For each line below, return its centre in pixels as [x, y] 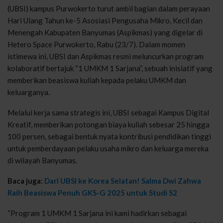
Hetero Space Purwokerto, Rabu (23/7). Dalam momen [96, 44]
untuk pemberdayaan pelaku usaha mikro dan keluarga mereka [108, 148]
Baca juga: [26, 180]
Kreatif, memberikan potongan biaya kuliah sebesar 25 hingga [109, 124]
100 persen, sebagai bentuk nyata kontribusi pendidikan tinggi [109, 136]
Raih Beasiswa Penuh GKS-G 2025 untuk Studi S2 [92, 192]
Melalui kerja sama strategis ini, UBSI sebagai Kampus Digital [108, 112]
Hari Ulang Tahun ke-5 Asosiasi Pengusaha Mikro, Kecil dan [105, 20]
